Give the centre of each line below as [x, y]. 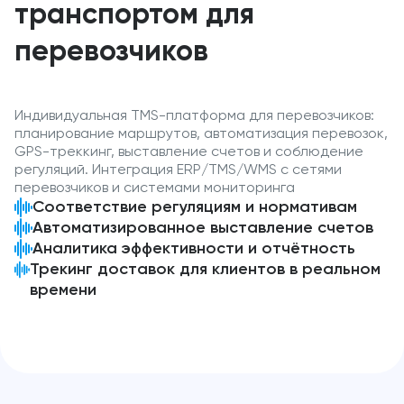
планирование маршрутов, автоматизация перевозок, [201, 134]
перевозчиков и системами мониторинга [155, 188]
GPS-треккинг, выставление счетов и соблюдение [189, 152]
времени [64, 290]
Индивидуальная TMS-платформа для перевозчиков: [194, 116]
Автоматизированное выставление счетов [203, 228]
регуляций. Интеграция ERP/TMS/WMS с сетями [178, 170]
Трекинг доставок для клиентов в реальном [206, 269]
